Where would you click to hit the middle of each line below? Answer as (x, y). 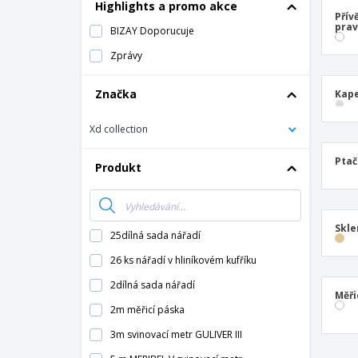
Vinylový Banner (276, 48)
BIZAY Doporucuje (152, 31)
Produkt (118, 167)
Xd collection (119, 129)
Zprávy (126, 56)
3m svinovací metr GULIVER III (176, 334)
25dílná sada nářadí (155, 235)
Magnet (257, 24)
